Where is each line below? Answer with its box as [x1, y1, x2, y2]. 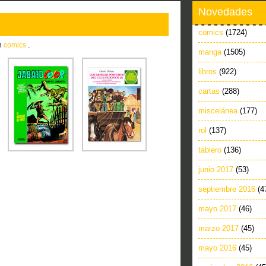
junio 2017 [198, 165, 233, 174]
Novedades [198, 6, 252, 18]
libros [198, 67, 217, 76]
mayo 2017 [198, 204, 236, 213]
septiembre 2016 [198, 185, 255, 194]
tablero [198, 145, 221, 154]
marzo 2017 [198, 224, 239, 233]
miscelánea [198, 106, 237, 115]
